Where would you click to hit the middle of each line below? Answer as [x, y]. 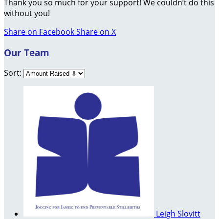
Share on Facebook [39, 32]
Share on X [96, 32]
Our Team [27, 52]
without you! [27, 13]
